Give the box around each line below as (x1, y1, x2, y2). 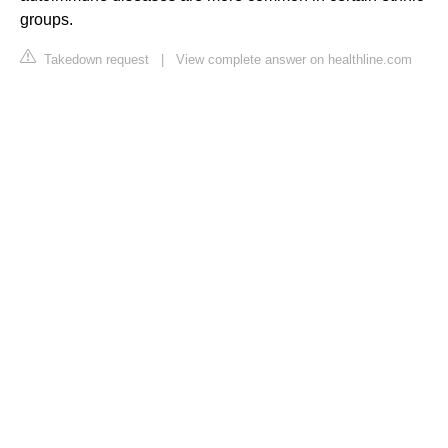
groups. (20, 11, 73, 29)
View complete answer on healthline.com (176, 52, 412, 68)
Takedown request (40, 52, 149, 68)
